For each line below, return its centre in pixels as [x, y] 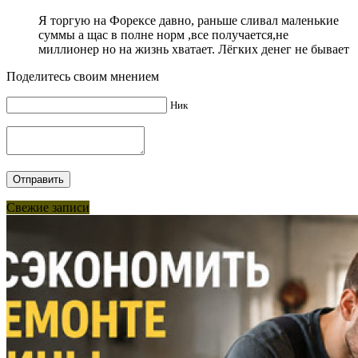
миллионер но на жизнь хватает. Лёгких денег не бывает [194, 50]
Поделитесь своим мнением [83, 77]
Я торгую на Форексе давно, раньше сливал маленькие [189, 21]
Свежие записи [48, 208]
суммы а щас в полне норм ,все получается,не [163, 35]
